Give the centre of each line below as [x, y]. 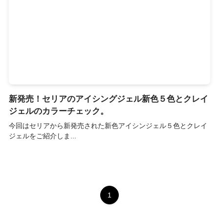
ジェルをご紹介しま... [42, 136]
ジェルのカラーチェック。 [58, 111]
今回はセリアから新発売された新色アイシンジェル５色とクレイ [108, 125]
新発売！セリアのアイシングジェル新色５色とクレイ [108, 99]
